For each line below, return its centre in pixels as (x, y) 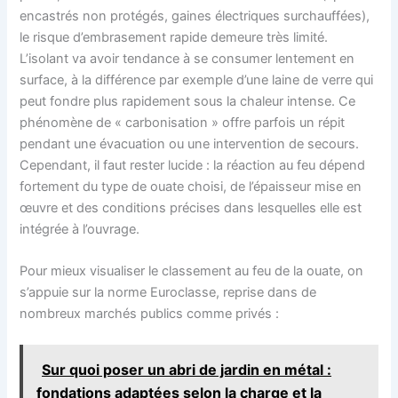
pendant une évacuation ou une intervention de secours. (190, 143)
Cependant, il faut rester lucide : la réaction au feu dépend (193, 165)
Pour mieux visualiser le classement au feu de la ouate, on (192, 271)
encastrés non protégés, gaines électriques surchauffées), (195, 16)
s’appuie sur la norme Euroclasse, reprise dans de (168, 292)
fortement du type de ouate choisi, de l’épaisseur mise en (191, 186)
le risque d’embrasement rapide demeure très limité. (174, 37)
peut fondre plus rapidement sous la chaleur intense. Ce (188, 101)
